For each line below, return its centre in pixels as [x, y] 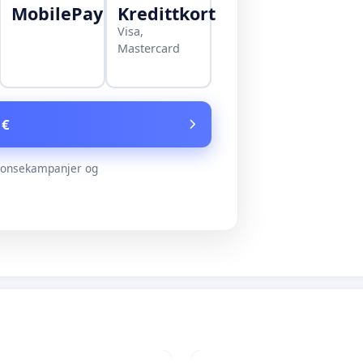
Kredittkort [167, 14]
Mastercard [149, 49]
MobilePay [58, 14]
